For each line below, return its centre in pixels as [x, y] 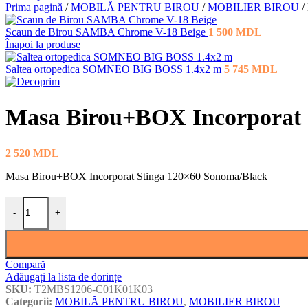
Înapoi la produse [43, 44]
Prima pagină [35, 7]
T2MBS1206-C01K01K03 [93, 289]
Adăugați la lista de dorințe [64, 276]
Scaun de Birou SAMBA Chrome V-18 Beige [107, 32]
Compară [25, 264]
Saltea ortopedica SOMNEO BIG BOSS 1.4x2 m [115, 69]
